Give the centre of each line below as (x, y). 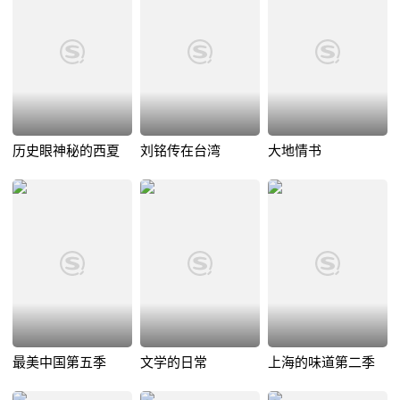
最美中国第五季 (59, 362)
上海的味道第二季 (321, 362)
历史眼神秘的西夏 (66, 150)
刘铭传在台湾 (180, 150)
